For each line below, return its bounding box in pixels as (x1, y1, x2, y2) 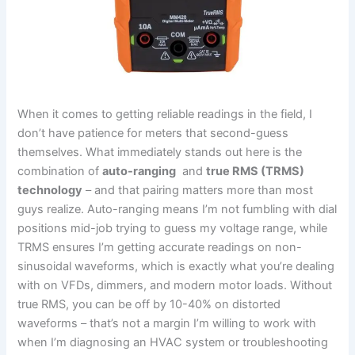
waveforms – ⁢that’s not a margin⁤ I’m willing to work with (17, 316, 317, 331)
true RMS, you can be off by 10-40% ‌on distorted (17, 297, 281, 312)
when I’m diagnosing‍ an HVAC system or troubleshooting (17, 335, 329, 350)
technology (17, 183, 83, 198)
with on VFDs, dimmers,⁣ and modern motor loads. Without (17, 278, 333, 293)
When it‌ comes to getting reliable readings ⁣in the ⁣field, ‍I (17, 107, 313, 122)
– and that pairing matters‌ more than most (82, 183, 314, 198)
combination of (17, 164, 103, 179)
